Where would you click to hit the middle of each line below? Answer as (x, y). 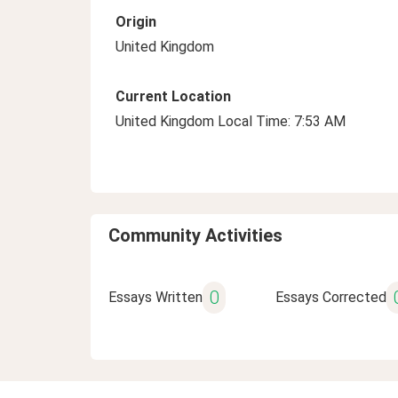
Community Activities (195, 235)
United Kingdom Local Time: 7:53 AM (231, 121)
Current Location (173, 96)
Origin (136, 22)
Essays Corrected (330, 297)
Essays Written (155, 297)
